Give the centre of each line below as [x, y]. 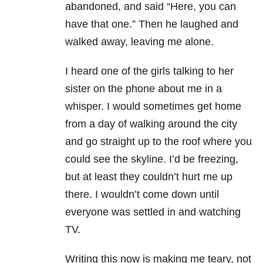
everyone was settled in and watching [153, 212]
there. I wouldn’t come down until [142, 195]
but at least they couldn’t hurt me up [149, 177]
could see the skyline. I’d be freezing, [152, 159]
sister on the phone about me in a [144, 89]
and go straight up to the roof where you [159, 142]
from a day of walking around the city [151, 124]
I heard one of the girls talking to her [149, 71]
